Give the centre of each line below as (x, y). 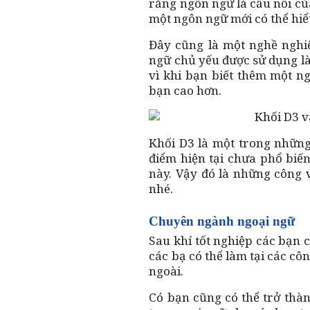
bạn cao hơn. (185, 90)
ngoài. (166, 271)
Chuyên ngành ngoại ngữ (222, 221)
